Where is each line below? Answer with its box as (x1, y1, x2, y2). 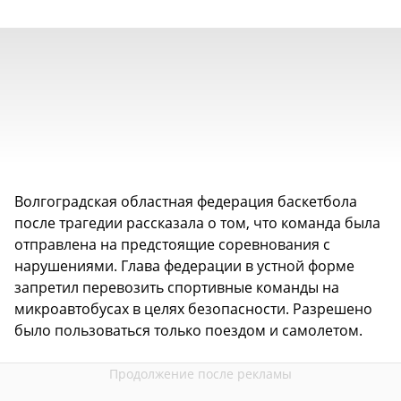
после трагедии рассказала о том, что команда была (14, 212, 380, 233)
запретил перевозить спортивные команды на (14, 277, 339, 297)
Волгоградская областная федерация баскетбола (14, 191, 357, 211)
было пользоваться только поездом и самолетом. (14, 320, 363, 340)
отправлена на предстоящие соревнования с (14, 234, 330, 254)
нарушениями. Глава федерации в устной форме (14, 255, 354, 276)
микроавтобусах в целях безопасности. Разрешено (14, 298, 372, 319)
